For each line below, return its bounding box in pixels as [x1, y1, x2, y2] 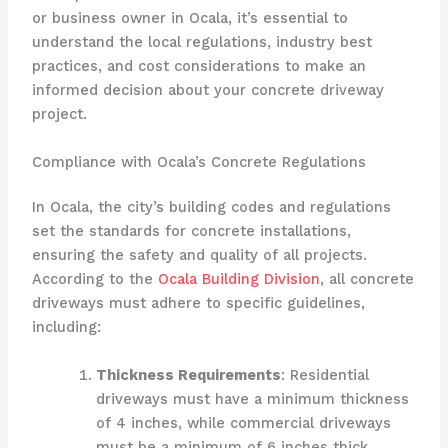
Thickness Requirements [95, 365, 281, 384]
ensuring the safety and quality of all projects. [31, 246, 367, 265]
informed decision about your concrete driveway [31, 81, 384, 100]
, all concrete [319, 270, 414, 289]
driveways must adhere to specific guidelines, [31, 294, 365, 313]
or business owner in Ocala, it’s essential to [31, 9, 348, 28]
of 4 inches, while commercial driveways [95, 413, 391, 432]
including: [31, 318, 101, 337]
